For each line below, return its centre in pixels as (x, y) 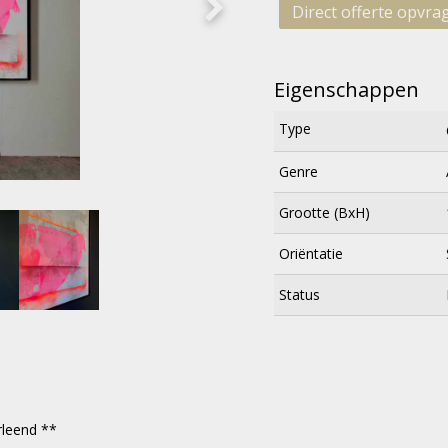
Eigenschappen (346, 89)
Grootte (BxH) (324, 212)
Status (299, 294)
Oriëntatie (311, 253)
